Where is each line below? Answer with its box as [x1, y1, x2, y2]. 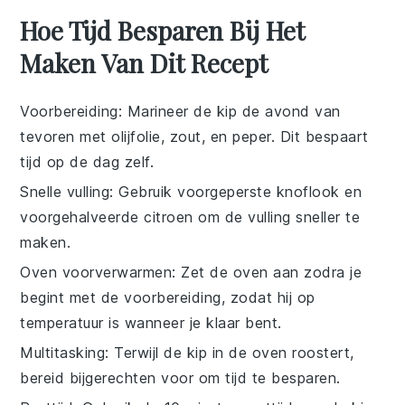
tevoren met [20, 127, 112, 146]
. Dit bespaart [270, 127, 369, 146]
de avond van [237, 101, 341, 120]
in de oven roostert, [207, 343, 354, 362]
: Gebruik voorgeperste [109, 182, 277, 201]
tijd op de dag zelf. [20, 152, 155, 171]
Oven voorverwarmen [20, 262, 173, 281]
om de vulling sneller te [193, 207, 361, 226]
